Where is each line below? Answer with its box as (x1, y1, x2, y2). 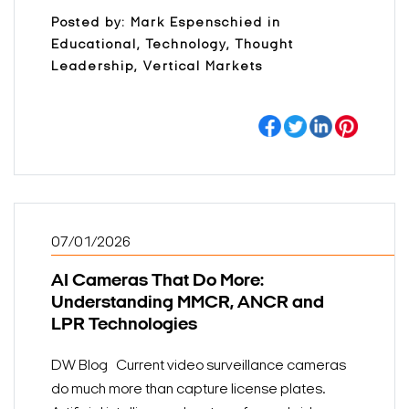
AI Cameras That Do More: (51, 271, 264, 290)
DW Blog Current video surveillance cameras (51, 358, 346, 373)
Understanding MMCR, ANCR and (51, 293, 324, 312)
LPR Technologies (51, 315, 197, 334)
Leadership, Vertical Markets (51, 59, 263, 74)
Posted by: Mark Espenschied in (51, 16, 281, 30)
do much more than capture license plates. (51, 382, 325, 397)
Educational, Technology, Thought (51, 37, 294, 52)
